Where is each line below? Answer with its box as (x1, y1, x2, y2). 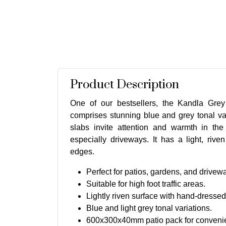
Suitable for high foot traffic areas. (86, 179, 205, 188)
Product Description (70, 77, 179, 92)
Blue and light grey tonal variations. (86, 203, 212, 212)
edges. (70, 147, 94, 156)
